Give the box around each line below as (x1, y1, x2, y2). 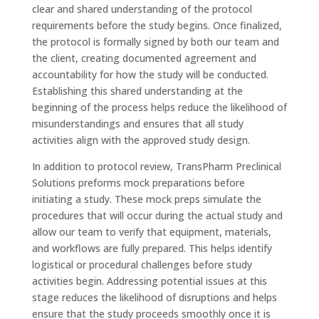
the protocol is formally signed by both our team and (31, 35, 279, 48)
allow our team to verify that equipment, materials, (31, 225, 271, 239)
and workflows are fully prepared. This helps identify (31, 241, 272, 255)
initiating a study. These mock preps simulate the (31, 192, 261, 206)
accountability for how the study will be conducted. (31, 68, 268, 81)
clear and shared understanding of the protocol (31, 2, 252, 16)
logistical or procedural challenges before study (31, 258, 252, 271)
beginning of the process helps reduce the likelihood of (31, 100, 287, 114)
